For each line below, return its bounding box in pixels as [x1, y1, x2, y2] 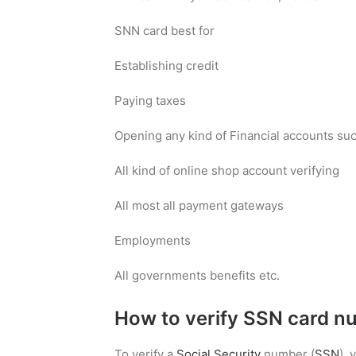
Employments [114, 233, 191, 248]
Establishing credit [114, 58, 219, 73]
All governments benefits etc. [114, 268, 280, 283]
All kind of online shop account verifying [114, 163, 339, 178]
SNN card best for [114, 23, 215, 38]
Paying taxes [114, 93, 186, 108]
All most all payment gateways [114, 198, 284, 213]
